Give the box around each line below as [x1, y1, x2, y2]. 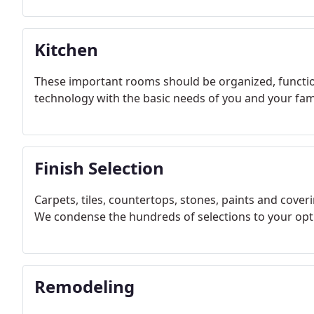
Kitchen [34, 38, 98, 61]
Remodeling [34, 275, 135, 298]
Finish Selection [34, 156, 164, 179]
